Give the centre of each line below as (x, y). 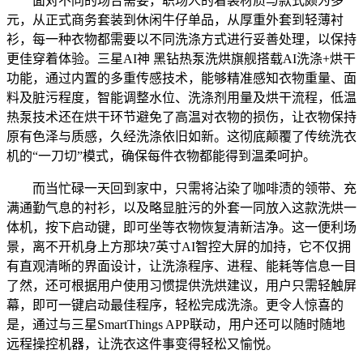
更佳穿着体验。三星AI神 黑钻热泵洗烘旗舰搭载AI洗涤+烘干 (181, 58)
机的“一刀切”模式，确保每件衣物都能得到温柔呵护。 (161, 156)
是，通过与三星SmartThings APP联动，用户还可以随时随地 (176, 324)
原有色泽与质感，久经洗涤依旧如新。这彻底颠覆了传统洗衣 (181, 136)
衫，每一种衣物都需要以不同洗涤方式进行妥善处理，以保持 (181, 39)
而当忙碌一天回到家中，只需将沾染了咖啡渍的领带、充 (181, 188)
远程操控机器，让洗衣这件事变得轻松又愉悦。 (143, 344)
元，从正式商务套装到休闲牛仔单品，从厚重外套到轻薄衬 (175, 19)
